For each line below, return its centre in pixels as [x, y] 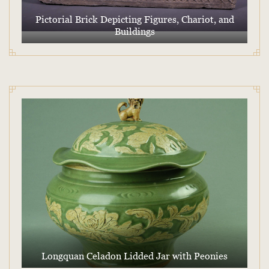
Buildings [134, 32]
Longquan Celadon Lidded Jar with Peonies [134, 256]
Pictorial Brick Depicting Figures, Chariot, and [134, 20]
